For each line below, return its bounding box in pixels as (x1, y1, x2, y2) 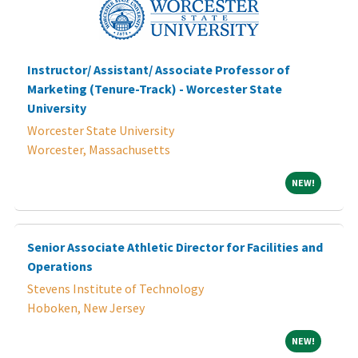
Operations (27, 257, 93, 274)
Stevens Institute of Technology (27, 280, 204, 296)
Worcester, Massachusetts (27, 141, 170, 157)
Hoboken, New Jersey (27, 299, 145, 316)
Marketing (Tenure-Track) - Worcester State (27, 80, 282, 97)
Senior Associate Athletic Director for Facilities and (27, 238, 323, 255)
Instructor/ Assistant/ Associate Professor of (27, 61, 290, 78)
